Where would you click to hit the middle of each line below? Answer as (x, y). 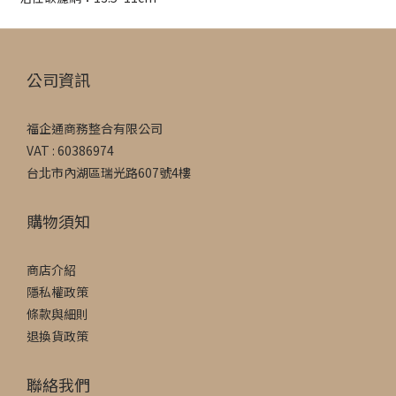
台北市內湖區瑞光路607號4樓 (109, 172)
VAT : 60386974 (70, 150)
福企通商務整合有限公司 (95, 128)
